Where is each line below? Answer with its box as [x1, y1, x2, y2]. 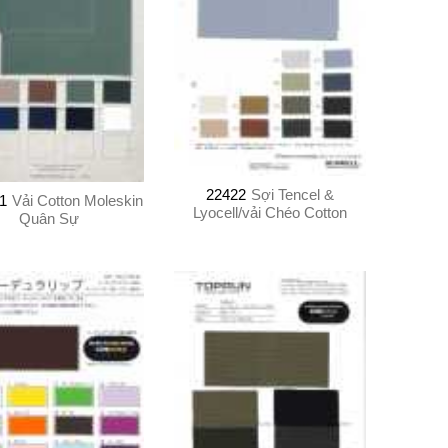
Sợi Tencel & [251, 186, 335, 204]
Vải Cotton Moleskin [12, 192, 144, 210]
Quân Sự [18, 210, 79, 228]
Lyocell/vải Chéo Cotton [193, 204, 348, 222]
